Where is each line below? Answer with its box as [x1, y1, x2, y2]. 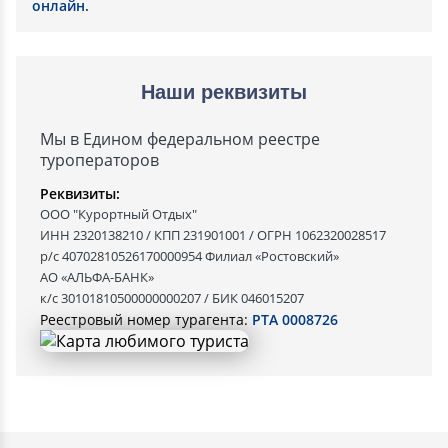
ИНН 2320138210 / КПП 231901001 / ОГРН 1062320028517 [40, 226, 386, 244]
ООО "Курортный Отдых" [40, 205, 197, 223]
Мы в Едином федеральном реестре [40, 128, 320, 150]
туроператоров [40, 149, 159, 171]
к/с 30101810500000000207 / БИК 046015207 [40, 289, 304, 307]
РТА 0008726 [252, 310, 338, 329]
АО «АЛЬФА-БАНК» [40, 268, 154, 286]
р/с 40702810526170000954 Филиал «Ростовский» [40, 247, 339, 265]
